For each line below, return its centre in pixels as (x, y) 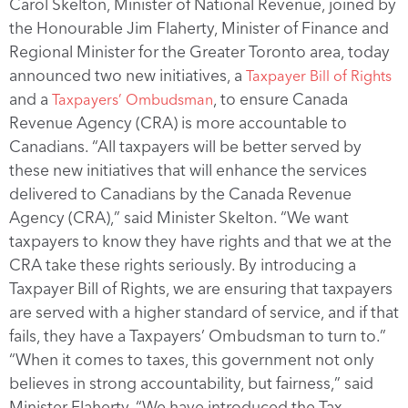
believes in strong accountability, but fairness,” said (191, 382)
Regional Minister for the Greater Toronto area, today (199, 51)
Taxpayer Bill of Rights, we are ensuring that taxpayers (201, 288)
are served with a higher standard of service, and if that (204, 311)
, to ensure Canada (280, 98)
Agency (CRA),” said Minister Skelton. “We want (179, 217)
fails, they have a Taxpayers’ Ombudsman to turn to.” (198, 335)
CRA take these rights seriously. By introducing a (183, 264)
